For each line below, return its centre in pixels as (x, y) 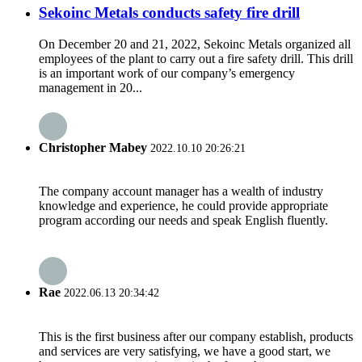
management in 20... (90, 87)
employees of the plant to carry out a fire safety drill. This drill (196, 58)
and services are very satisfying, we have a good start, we (185, 351)
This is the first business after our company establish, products (196, 336)
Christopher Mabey (95, 147)
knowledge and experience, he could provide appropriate (183, 206)
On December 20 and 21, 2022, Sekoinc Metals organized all (195, 44)
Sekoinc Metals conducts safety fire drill (169, 12)
